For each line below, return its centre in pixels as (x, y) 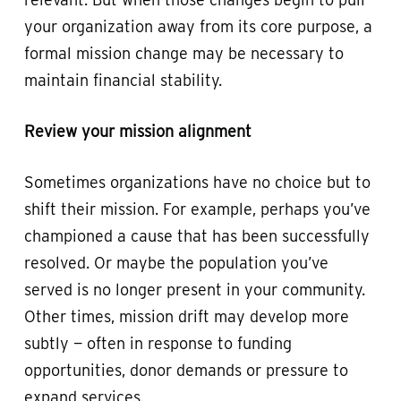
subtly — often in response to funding (158, 343)
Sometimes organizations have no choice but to (197, 182)
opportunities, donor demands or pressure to (186, 370)
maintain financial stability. (123, 80)
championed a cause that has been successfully (196, 235)
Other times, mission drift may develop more (186, 316)
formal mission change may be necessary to (183, 53)
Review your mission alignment (137, 131)
